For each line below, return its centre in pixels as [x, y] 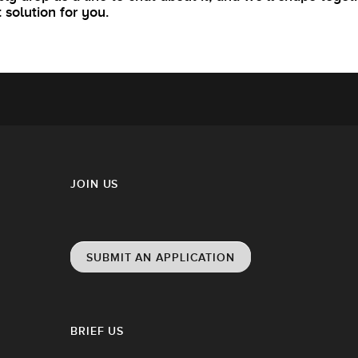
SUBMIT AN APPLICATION [161, 257]
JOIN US [95, 183]
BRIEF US [97, 330]
